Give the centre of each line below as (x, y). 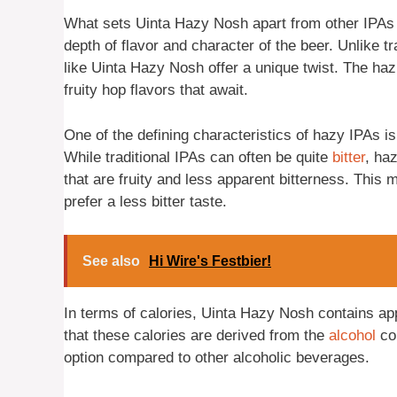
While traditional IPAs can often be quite (198, 157)
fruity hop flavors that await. (156, 90)
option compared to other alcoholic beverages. (217, 358)
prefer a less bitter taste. (145, 201)
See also (111, 261)
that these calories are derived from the (196, 336)
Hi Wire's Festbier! (210, 261)
